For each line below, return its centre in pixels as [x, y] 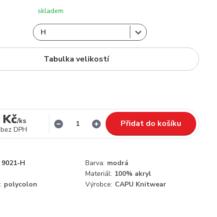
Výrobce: [99, 184]
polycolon [21, 184]
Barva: [95, 163]
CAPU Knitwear [140, 184]
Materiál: [99, 174]
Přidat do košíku [151, 124]
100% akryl [133, 174]
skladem [51, 11]
